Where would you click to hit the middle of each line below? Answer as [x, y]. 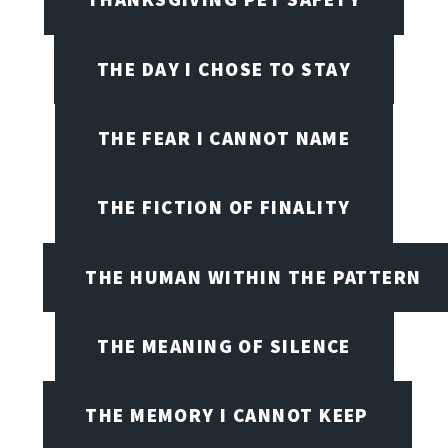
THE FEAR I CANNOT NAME [224, 138]
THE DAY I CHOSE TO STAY [224, 68]
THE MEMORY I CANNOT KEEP [227, 415]
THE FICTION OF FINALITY [224, 207]
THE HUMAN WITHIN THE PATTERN [253, 276]
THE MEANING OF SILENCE [224, 346]
